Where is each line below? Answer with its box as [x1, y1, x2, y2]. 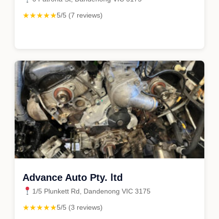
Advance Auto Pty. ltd [22, 172, 123, 183]
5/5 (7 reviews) [57, 11, 103, 19]
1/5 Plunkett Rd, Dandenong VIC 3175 [32, 187, 151, 195]
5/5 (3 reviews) [57, 203, 103, 211]
